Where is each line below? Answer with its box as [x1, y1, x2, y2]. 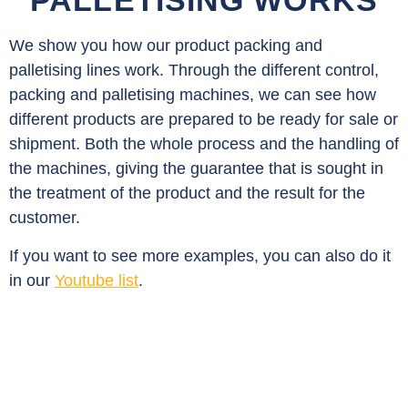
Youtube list [55, 270, 138, 290]
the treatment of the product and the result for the [9, 184, 365, 203]
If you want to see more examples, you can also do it [9, 246, 391, 265]
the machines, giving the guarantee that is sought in [9, 159, 383, 178]
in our [9, 270, 55, 290]
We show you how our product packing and [9, 36, 322, 56]
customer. [9, 209, 80, 228]
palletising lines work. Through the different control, [9, 61, 379, 80]
